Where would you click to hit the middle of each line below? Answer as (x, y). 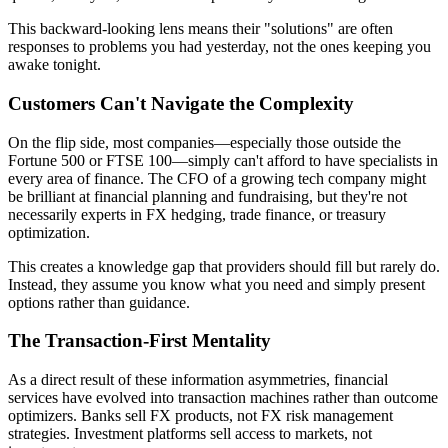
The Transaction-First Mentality (139, 341)
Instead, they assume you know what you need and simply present (216, 284)
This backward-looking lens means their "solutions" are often (200, 29)
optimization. (49, 232)
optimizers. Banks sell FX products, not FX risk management (200, 415)
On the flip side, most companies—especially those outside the (204, 142)
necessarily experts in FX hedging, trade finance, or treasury (197, 214)
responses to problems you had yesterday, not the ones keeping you (219, 47)
